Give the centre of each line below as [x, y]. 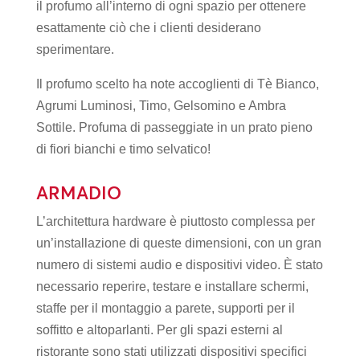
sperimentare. [75, 49]
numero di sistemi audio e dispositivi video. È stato [179, 265]
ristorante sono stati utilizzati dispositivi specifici [171, 352]
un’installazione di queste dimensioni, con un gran [178, 243]
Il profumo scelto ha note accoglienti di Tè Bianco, [177, 84]
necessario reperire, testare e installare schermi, [172, 286]
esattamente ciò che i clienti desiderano [148, 28]
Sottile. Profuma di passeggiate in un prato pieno [174, 127]
